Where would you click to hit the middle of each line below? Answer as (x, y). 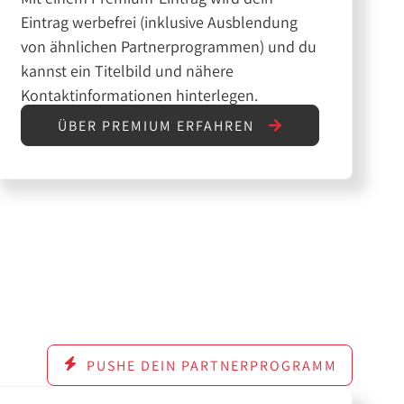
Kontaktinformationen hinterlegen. (139, 95)
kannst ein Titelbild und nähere (127, 70)
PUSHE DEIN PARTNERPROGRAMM (211, 365)
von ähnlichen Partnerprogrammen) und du (168, 46)
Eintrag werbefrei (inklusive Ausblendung (159, 22)
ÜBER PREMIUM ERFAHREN (159, 125)
